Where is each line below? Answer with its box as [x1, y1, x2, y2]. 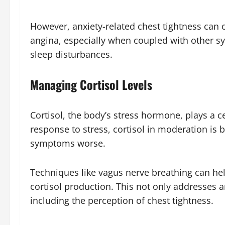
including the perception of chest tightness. [30, 194, 213, 206]
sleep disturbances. [30, 48, 113, 60]
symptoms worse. [30, 137, 105, 149]
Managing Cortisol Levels [30, 75, 152, 93]
